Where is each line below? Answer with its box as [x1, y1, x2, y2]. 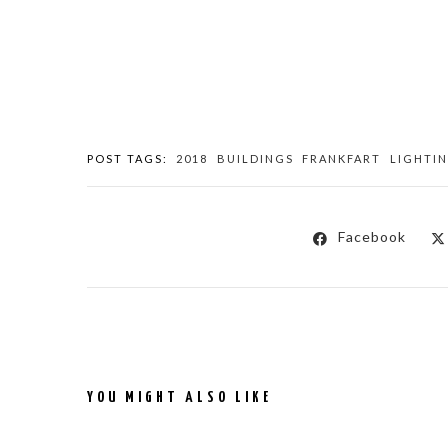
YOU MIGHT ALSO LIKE [87, 390, 272, 406]
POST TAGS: [87, 152, 168, 166]
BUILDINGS [216, 152, 294, 166]
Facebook [337, 228, 406, 246]
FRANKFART [302, 152, 382, 166]
